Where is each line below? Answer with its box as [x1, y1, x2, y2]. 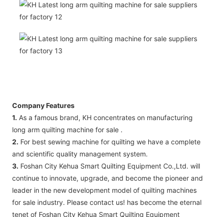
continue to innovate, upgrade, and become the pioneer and [12, 173, 203, 182]
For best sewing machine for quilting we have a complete [18, 137, 201, 146]
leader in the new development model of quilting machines [12, 186, 197, 194]
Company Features [12, 101, 75, 109]
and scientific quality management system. [12, 149, 148, 158]
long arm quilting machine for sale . [12, 125, 123, 134]
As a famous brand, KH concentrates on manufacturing [17, 113, 193, 122]
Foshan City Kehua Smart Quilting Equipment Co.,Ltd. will [18, 161, 200, 170]
